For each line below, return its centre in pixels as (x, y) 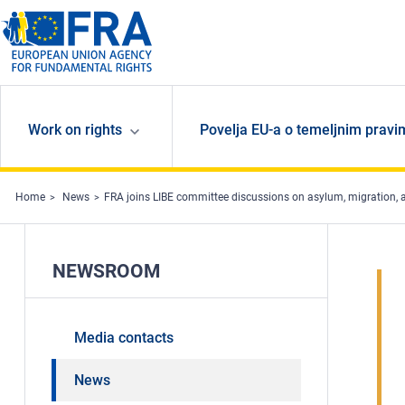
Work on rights (75, 130)
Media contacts (123, 338)
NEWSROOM (106, 272)
